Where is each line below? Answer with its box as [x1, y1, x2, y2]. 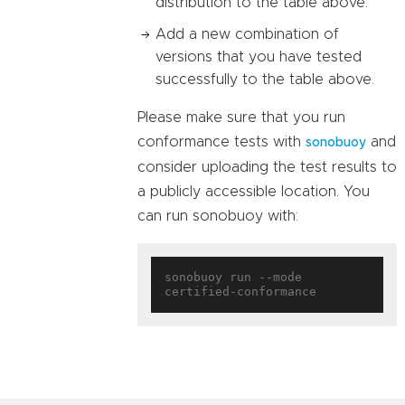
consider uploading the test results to [137, 160, 397, 175]
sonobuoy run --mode [165, 270, 302, 285]
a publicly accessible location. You [137, 184, 370, 200]
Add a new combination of [155, 27, 339, 42]
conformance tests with [137, 135, 306, 150]
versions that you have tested [155, 50, 362, 65]
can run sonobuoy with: [137, 209, 298, 224]
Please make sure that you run [137, 110, 345, 126]
